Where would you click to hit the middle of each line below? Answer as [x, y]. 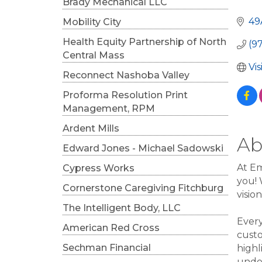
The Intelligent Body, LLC [122, 208]
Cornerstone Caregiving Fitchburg [143, 188]
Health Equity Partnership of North [144, 42]
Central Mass [94, 55]
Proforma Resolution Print [125, 95]
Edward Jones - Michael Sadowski [143, 148]
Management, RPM [109, 108]
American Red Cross [111, 228]
